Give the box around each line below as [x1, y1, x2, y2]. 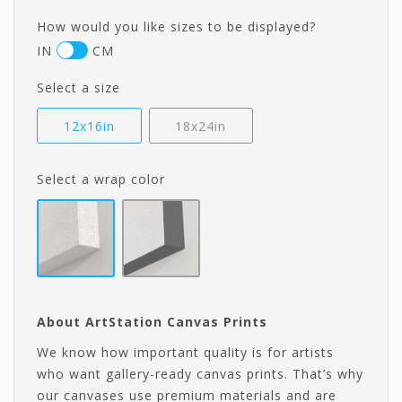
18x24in [175, 118, 227, 135]
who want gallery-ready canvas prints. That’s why [37, 365, 363, 383]
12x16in [63, 118, 115, 135]
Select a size [37, 79, 120, 97]
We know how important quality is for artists [37, 344, 334, 362]
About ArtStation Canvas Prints [37, 313, 267, 331]
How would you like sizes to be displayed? [37, 18, 316, 36]
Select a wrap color [37, 170, 165, 188]
